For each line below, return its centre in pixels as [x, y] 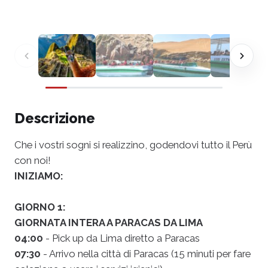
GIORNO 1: [40, 207]
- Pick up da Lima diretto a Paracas [121, 238]
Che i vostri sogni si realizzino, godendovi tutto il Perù [133, 145]
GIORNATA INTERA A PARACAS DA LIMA [109, 223]
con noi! [33, 161]
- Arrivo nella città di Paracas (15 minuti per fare [146, 254]
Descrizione [55, 118]
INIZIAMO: [39, 176]
